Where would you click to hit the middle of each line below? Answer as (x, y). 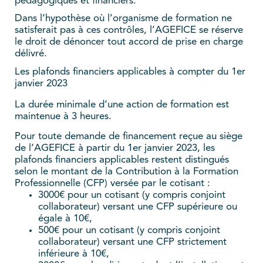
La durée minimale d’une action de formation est (122, 104)
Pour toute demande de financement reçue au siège (129, 136)
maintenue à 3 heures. (63, 116)
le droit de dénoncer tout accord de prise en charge (129, 42)
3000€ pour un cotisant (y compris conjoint (132, 195)
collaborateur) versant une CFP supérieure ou (138, 207)
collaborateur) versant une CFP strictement (132, 242)
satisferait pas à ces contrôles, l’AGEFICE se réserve (129, 30)
